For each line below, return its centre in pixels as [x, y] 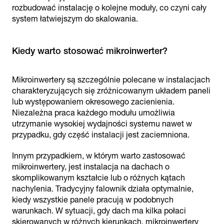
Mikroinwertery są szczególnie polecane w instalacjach [111, 80]
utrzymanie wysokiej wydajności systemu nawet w [102, 124]
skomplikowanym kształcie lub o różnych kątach [98, 178]
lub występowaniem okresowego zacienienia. [93, 102]
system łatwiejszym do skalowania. [75, 19]
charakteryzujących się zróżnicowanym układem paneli [111, 91]
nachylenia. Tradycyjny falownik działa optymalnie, [103, 189]
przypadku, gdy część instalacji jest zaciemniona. [101, 135]
